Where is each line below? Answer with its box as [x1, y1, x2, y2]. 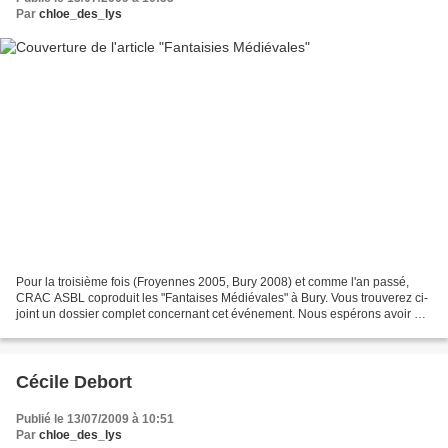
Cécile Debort [16, 371, 132, 392]
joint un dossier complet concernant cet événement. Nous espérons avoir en [16, 306, 428, 321]
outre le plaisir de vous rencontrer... [16, 322, 206, 337]
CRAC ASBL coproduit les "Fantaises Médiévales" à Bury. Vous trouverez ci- [16, 290, 428, 305]
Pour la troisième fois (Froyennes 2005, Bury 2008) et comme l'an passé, [16, 274, 409, 289]
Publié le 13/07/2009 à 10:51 [16, 411, 174, 426]
